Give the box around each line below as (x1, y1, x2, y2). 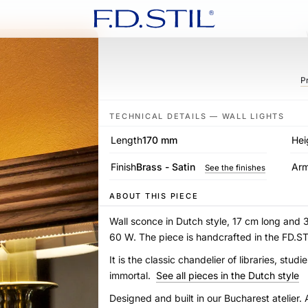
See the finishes (205, 163, 266, 173)
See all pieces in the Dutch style (156, 269, 300, 281)
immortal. (109, 269, 154, 281)
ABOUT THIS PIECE (109, 191, 199, 201)
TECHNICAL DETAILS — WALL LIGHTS (109, 111, 285, 121)
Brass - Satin (136, 161, 199, 173)
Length (111, 134, 143, 146)
